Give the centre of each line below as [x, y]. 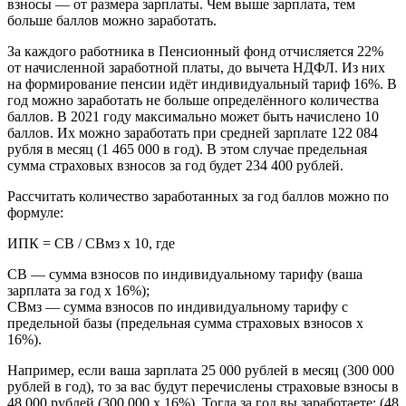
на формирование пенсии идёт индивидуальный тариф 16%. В [202, 83]
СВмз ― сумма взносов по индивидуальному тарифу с [178, 306]
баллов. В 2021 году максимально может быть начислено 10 [193, 116]
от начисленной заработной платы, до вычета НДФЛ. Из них [196, 67]
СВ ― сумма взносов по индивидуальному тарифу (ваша [185, 274]
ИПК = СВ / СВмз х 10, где [91, 243]
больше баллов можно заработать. [112, 20]
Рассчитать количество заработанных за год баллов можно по [198, 196]
